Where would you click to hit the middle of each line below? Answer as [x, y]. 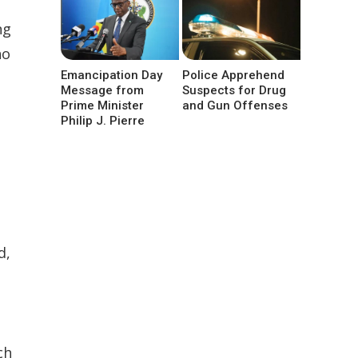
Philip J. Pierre [103, 121]
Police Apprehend [234, 76]
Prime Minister [102, 106]
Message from [102, 91]
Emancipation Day [111, 76]
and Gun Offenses [235, 106]
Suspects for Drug [235, 91]
